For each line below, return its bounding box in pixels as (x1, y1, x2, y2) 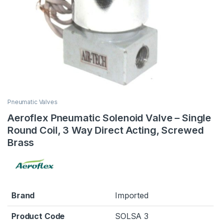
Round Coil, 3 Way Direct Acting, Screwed (7, 124, 204, 137)
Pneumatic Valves (7, 98, 58, 106)
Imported (115, 190, 148, 200)
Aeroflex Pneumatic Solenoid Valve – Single (7, 112, 212, 124)
